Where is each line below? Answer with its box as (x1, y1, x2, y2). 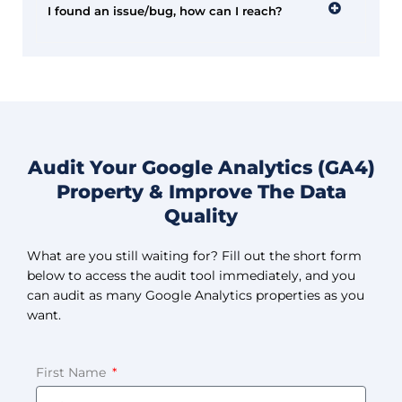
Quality (164, 205, 238, 227)
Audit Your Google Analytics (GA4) (27, 156, 375, 179)
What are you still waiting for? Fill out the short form (27, 248, 362, 264)
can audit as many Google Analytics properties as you (27, 287, 364, 303)
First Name (36, 364, 109, 381)
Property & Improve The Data (56, 180, 346, 203)
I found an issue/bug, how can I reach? (48, 4, 283, 18)
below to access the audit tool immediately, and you (27, 267, 355, 284)
